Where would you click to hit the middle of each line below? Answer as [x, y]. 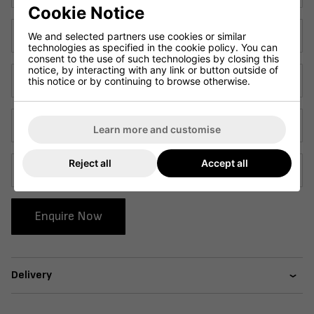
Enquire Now [68, 216]
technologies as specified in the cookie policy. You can [153, 47]
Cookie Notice [86, 13]
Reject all [90, 163]
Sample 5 [35, 164]
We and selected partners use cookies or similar [137, 36]
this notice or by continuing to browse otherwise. [139, 81]
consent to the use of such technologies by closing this [153, 58]
